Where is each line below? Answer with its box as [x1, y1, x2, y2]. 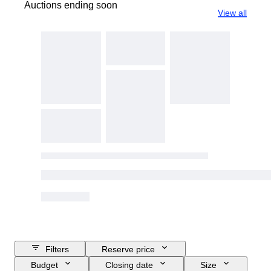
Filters [45, 244, 69, 255]
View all [218, 8, 247, 18]
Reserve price [102, 244, 155, 255]
